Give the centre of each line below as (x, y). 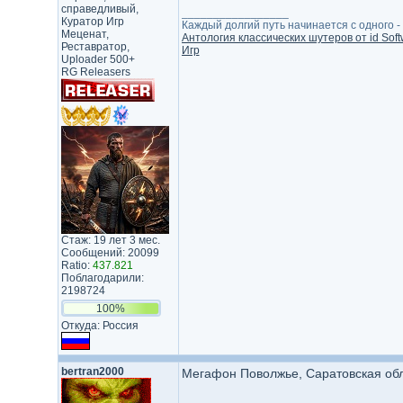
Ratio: (76, 265)
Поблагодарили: (102, 278)
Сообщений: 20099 (110, 253)
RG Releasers (95, 72)
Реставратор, (95, 47)
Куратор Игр (92, 22)
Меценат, (85, 34)
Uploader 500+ (98, 59)
